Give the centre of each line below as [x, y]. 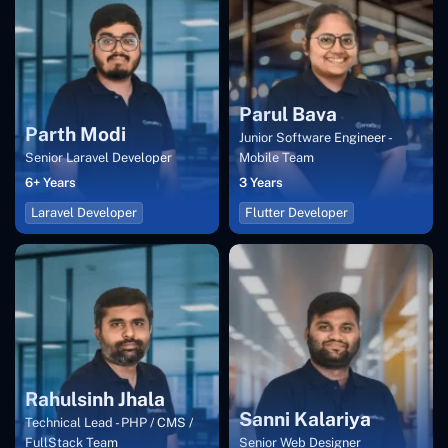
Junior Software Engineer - [316, 138]
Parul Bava [288, 114]
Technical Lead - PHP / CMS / [109, 423]
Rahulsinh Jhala [95, 399]
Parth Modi [75, 134]
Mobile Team [276, 158]
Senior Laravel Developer [98, 158]
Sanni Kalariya [305, 419]
